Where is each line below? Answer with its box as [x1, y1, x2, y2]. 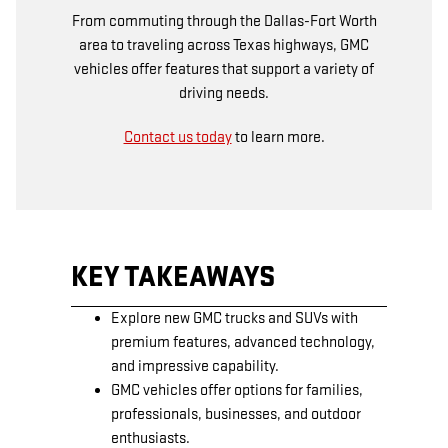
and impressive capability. [111, 356, 279, 376]
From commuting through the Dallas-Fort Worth [71, 11, 377, 31]
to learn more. [231, 127, 325, 147]
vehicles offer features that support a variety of [74, 59, 374, 79]
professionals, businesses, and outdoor [111, 404, 361, 424]
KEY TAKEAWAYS [71, 259, 275, 295]
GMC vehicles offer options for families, [111, 380, 363, 400]
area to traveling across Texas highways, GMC [79, 35, 369, 55]
